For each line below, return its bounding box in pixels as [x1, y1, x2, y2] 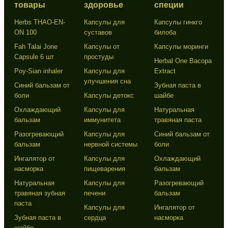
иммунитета [84, 116, 121, 124]
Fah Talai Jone [14, 42, 58, 50]
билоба [154, 28, 176, 36]
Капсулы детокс [84, 91, 134, 99]
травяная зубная [14, 189, 65, 197]
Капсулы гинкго [154, 18, 202, 26]
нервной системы [84, 140, 138, 148]
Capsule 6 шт [14, 52, 54, 61]
